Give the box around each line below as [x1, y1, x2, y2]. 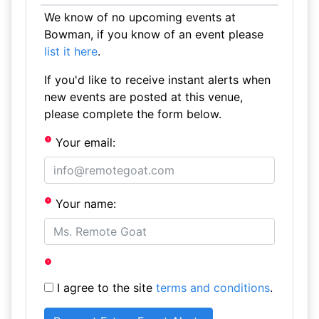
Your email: [52, 135, 116, 150]
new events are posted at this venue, [43, 90, 243, 104]
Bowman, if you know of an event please [43, 27, 263, 41]
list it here [43, 44, 98, 58]
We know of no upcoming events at [43, 10, 236, 24]
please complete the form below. [43, 107, 221, 121]
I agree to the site [53, 281, 156, 295]
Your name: [52, 197, 117, 211]
